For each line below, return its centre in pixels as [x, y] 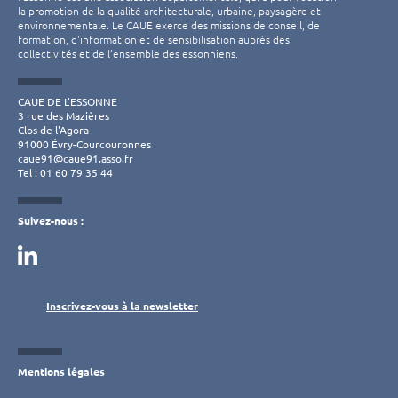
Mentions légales [61, 371]
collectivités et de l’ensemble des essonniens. [128, 53]
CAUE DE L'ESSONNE [68, 101]
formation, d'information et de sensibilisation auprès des [154, 39]
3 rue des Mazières [64, 115]
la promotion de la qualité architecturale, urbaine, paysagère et [169, 11]
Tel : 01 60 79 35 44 [65, 172]
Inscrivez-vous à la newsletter [122, 306]
